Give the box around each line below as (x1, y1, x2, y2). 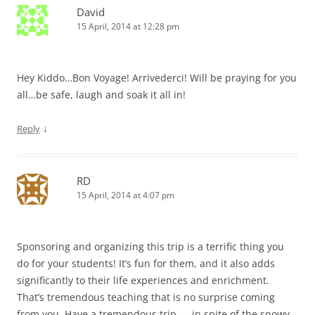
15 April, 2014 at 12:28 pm (77, 20, 179, 32)
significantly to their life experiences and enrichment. (17, 273, 269, 287)
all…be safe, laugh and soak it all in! (17, 87, 186, 101)
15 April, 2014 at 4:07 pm (77, 188, 174, 201)
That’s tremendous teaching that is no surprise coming (17, 290, 275, 304)
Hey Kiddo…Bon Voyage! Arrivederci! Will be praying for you (17, 70, 297, 84)
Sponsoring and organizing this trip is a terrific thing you (17, 239, 284, 253)
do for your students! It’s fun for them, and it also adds (17, 256, 275, 270)
